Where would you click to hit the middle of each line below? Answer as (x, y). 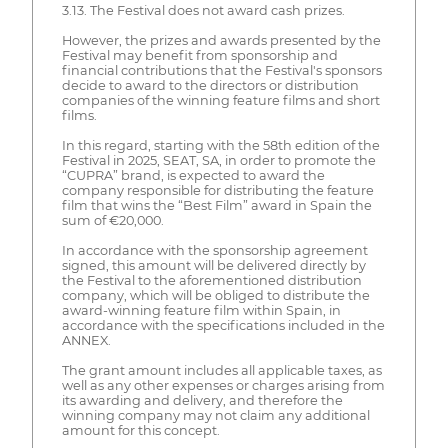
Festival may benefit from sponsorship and (199, 56)
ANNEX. (86, 341)
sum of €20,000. (112, 221)
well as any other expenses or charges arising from (223, 386)
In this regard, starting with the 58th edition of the (220, 146)
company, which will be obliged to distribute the (215, 296)
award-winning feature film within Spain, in (201, 311)
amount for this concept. (140, 431)
